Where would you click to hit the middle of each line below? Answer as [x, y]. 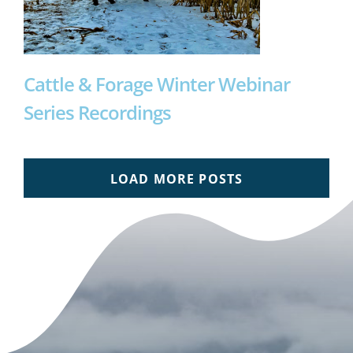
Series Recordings [97, 112]
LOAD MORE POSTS [176, 178]
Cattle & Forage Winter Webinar [156, 84]
